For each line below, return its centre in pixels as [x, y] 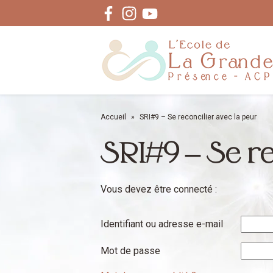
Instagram [158, 13]
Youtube [175, 13]
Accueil [113, 117]
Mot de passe [130, 251]
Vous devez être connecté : [158, 189]
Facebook [137, 13]
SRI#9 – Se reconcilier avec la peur [198, 117]
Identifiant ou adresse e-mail [161, 224]
